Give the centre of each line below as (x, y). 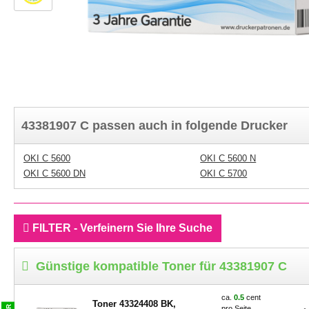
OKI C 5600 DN (54, 173)
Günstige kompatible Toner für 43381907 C (161, 266)
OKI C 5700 (224, 173)
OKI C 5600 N (228, 158)
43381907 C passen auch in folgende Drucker (154, 126)
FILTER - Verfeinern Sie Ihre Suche (121, 228)
